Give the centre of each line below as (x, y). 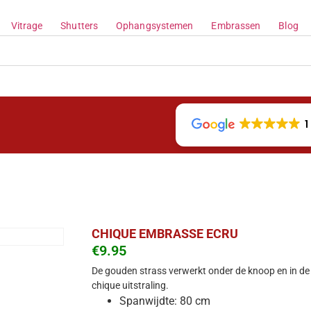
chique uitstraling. (130, 286)
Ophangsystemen (155, 26)
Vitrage (27, 26)
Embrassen (236, 26)
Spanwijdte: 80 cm (165, 301)
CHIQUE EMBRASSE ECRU (165, 233)
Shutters (79, 26)
